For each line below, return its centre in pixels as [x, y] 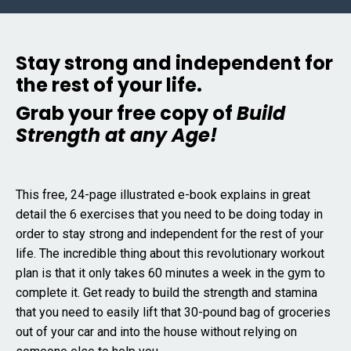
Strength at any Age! [116, 135]
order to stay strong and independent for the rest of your [170, 234]
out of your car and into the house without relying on [156, 332]
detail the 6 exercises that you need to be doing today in [169, 214]
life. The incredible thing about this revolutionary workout [170, 253]
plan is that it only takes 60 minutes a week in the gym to [170, 273]
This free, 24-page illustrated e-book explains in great [163, 195]
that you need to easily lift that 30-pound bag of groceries [173, 312]
